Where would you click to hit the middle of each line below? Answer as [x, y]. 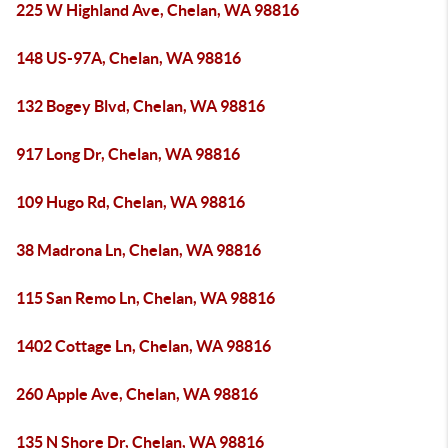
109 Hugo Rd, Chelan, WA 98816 [130, 202]
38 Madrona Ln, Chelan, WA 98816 [138, 250]
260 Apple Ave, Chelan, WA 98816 [137, 394]
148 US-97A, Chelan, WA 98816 [128, 58]
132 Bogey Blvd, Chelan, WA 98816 [140, 106]
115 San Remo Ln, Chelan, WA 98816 [145, 298]
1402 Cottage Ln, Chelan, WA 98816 [143, 346]
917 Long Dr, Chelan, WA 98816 [128, 154]
